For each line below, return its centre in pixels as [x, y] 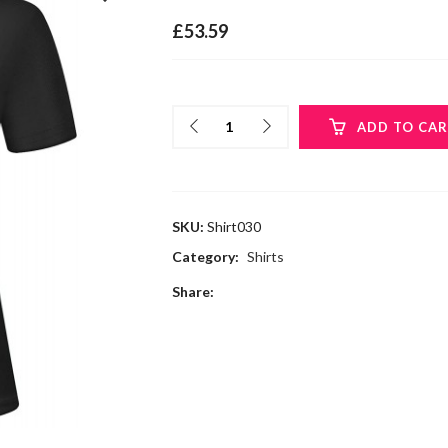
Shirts [265, 256]
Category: [206, 256]
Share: [192, 291]
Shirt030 [233, 226]
